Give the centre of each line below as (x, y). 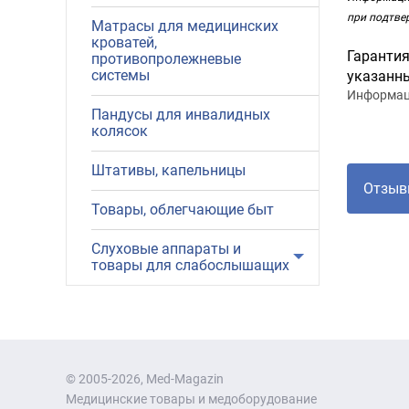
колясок (120, 131)
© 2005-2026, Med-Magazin (145, 379)
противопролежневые (166, 59)
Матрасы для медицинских (185, 26)
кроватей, (124, 42)
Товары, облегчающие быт (183, 210)
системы (121, 75)
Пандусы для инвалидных (181, 115)
